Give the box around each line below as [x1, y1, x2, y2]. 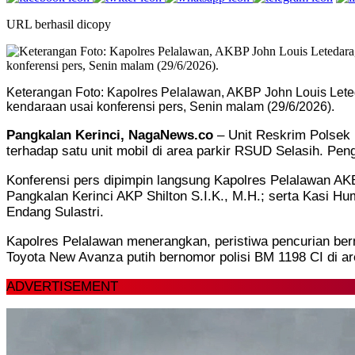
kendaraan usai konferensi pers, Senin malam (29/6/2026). [6, 99, 334, 113]
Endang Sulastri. [6, 204, 104, 219]
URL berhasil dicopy [6, 17, 111, 31]
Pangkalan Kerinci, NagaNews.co [6, 127, 217, 143]
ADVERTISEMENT [6, 278, 118, 294]
